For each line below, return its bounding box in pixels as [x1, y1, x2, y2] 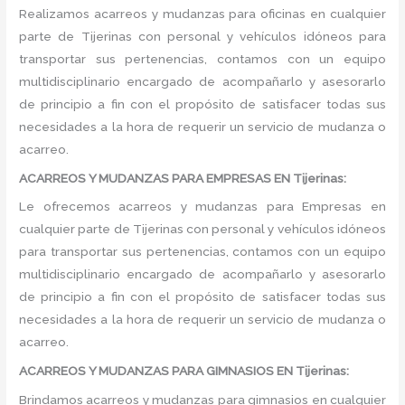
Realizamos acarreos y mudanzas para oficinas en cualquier [19, 5, 386, 21]
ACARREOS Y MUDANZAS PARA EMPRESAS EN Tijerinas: [19, 170, 347, 185]
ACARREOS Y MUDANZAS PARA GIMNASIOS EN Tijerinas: [19, 363, 350, 379]
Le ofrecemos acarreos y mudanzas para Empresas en [19, 199, 386, 214]
